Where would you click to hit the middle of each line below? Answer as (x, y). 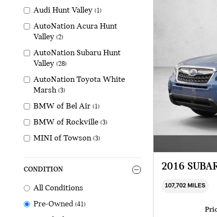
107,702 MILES (185, 186)
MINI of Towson (62, 139)
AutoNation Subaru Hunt (77, 53)
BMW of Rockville (66, 123)
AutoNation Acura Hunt (75, 27)
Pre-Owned (53, 204)
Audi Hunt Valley (63, 11)
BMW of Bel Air (62, 107)
